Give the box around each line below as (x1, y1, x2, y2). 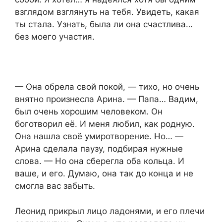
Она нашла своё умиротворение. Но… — (15, 131, 183, 142)
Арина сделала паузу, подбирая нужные (15, 144, 183, 154)
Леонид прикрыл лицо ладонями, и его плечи (15, 206, 205, 216)
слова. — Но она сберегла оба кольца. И (15, 156, 184, 166)
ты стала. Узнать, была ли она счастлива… (15, 19, 193, 30)
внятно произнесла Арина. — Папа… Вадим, (15, 94, 198, 105)
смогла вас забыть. (15, 181, 95, 191)
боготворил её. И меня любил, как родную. (15, 119, 195, 129)
